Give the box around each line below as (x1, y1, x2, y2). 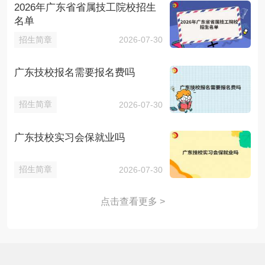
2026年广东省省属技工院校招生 (14, 1, 156, 13)
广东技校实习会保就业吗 (14, 131, 125, 143)
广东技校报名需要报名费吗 (14, 66, 135, 78)
